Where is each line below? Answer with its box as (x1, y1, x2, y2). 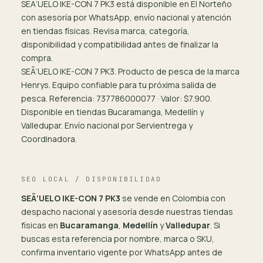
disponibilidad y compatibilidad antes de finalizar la (21, 39, 218, 50)
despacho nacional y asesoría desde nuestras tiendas (21, 206, 233, 217)
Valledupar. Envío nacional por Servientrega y (21, 120, 193, 131)
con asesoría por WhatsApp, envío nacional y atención (21, 12, 231, 23)
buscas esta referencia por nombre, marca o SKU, (21, 233, 214, 244)
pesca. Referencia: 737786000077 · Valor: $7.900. (21, 93, 212, 104)
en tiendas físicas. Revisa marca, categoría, (21, 25, 190, 36)
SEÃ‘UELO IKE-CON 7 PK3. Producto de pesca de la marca (21, 66, 240, 77)
